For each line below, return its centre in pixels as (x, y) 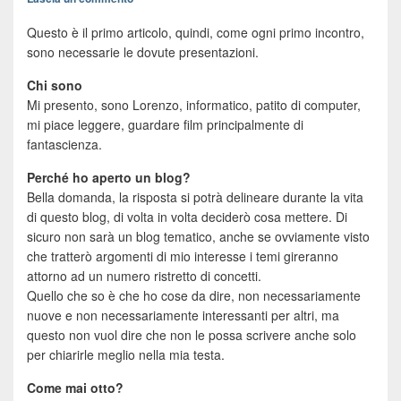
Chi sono (55, 85)
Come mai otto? (75, 388)
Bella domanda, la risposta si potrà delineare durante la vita (195, 197)
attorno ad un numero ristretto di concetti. (144, 276)
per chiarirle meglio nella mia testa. (126, 355)
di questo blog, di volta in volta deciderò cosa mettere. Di (187, 217)
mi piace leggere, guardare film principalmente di (165, 125)
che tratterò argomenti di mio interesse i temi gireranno (183, 256)
